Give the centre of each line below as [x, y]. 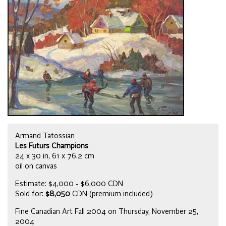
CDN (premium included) [111, 194]
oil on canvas [36, 167]
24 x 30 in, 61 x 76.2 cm [55, 157]
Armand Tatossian [45, 136]
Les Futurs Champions [52, 147]
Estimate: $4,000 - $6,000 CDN [69, 184]
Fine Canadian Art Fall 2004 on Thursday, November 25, [107, 212]
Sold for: [30, 194]
